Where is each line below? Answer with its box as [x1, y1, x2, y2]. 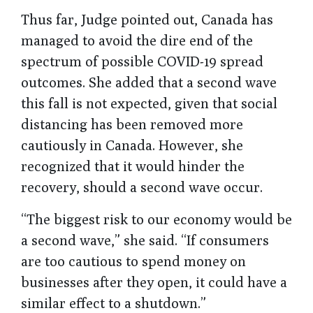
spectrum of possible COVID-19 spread [21, 52, 263, 69]
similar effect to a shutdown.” [21, 294, 206, 311]
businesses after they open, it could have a [21, 273, 287, 290]
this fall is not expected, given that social [21, 94, 277, 111]
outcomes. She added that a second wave [21, 73, 277, 90]
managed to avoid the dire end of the [21, 31, 253, 48]
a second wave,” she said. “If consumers [21, 231, 269, 248]
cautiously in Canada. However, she [21, 136, 243, 153]
